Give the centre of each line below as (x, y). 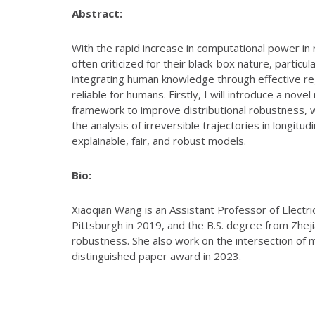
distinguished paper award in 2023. (158, 256)
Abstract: (98, 13)
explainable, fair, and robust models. (160, 140)
